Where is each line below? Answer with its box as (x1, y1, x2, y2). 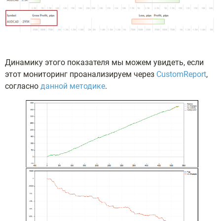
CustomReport (156, 70, 206, 79)
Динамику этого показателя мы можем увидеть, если (5, 58, 204, 68)
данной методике (40, 81, 105, 91)
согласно (5, 81, 40, 91)
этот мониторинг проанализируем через (5, 70, 156, 79)
